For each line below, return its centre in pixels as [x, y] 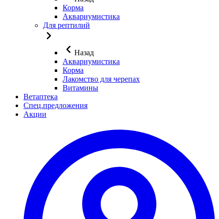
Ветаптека [41, 96]
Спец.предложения [55, 105]
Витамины [80, 88]
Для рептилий [66, 25]
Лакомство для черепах [101, 79]
